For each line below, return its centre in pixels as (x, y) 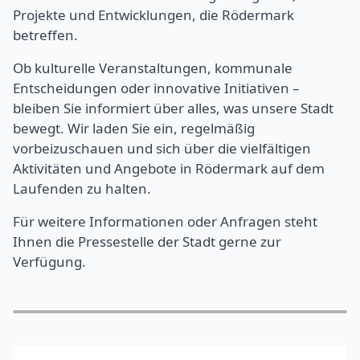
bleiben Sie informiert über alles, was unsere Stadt (173, 108)
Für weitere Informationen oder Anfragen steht (165, 221)
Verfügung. (49, 261)
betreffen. (45, 35)
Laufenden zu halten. (82, 188)
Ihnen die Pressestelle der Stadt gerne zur (147, 241)
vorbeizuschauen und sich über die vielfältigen (162, 148)
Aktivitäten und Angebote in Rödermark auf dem (169, 168)
